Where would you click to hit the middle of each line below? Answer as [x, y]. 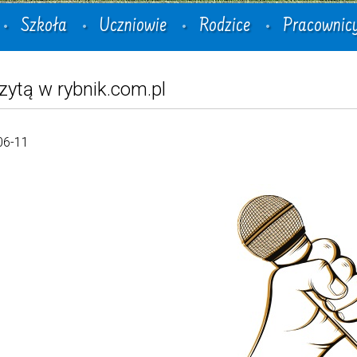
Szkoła [43, 27]
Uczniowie [133, 27]
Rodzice [224, 27]
